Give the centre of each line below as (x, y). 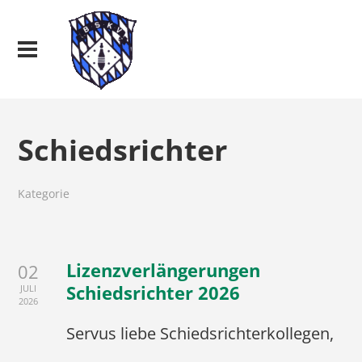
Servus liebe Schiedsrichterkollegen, (200, 333)
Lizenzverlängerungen (164, 270)
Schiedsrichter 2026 (154, 293)
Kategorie (44, 194)
